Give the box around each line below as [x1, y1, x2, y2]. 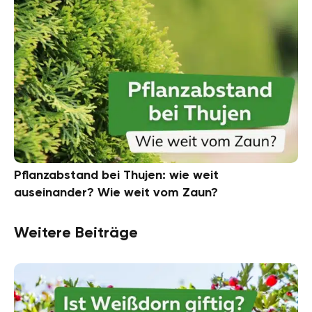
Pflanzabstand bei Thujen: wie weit [14, 167, 219, 183]
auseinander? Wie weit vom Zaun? [14, 185, 218, 201]
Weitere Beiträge [14, 223, 138, 242]
